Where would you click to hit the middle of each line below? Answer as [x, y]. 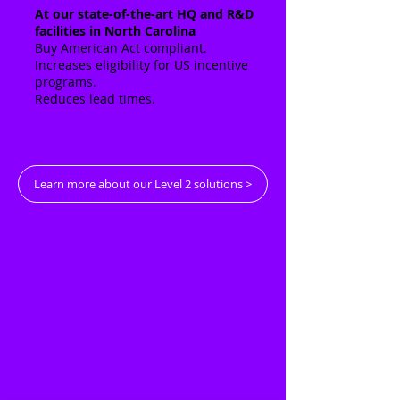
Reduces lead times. [95, 99]
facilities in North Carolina [115, 31]
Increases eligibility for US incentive [142, 65]
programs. [66, 82]
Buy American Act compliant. [121, 48]
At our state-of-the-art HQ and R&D [144, 14]
